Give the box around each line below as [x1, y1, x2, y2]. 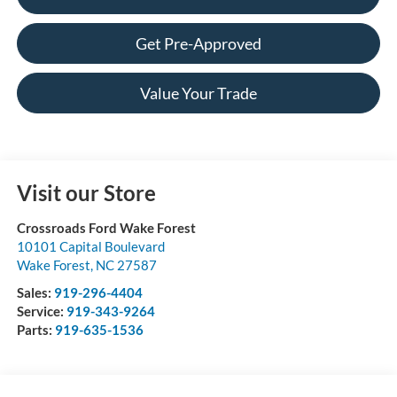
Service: [16, 303, 66, 320]
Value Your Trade [140, 83, 257, 104]
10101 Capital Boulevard [16, 238, 165, 255]
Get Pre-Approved [136, 34, 261, 54]
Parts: [16, 322, 55, 339]
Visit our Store [16, 180, 156, 206]
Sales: [16, 284, 54, 301]
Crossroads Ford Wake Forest [16, 220, 196, 237]
